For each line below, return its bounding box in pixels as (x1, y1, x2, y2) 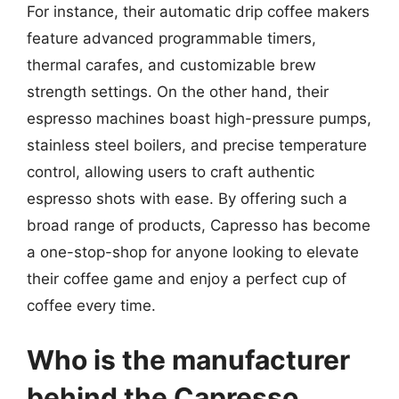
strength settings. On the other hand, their (27, 82, 329, 101)
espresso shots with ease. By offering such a (27, 189, 347, 208)
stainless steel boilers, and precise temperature (27, 135, 367, 154)
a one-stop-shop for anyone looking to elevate (27, 242, 359, 261)
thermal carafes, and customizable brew (27, 55, 316, 74)
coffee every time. (27, 296, 156, 314)
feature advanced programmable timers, (27, 28, 316, 47)
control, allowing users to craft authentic (27, 162, 314, 181)
